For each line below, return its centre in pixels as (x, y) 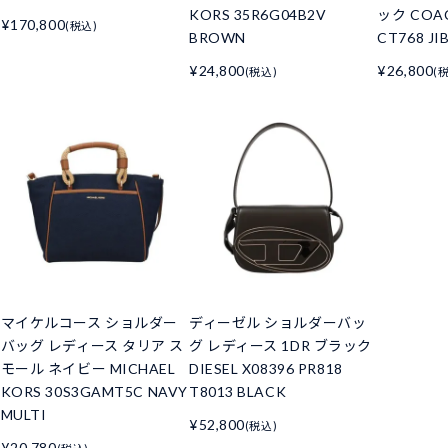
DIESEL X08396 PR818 (265, 369)
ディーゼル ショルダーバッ (277, 323)
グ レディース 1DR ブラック (280, 346)
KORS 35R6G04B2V (257, 15)
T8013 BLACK (237, 392)
